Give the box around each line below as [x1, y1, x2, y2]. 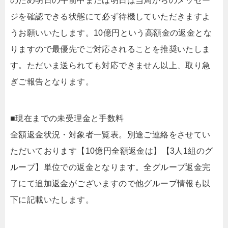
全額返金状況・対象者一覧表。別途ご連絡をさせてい [10, 130, 211, 139]
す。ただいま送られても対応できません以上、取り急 [10, 61, 211, 70]
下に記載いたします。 [10, 195, 94, 204]
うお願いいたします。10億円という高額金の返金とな [10, 28, 212, 37]
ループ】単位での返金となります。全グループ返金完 [10, 163, 211, 172]
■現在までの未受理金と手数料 [10, 114, 124, 123]
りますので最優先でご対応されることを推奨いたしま [10, 45, 211, 53]
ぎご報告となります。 [10, 77, 94, 86]
